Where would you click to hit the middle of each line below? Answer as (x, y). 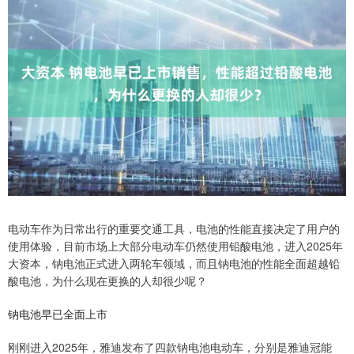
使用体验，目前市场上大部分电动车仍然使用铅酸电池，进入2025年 (175, 246)
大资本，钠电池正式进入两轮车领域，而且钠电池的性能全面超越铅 (174, 264)
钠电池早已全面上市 (58, 314)
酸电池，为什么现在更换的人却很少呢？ (107, 281)
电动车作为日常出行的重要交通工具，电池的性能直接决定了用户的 (174, 229)
